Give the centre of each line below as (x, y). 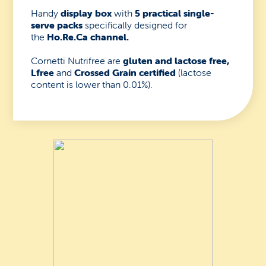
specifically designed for (136, 25)
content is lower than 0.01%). (92, 85)
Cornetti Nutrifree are (77, 61)
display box (86, 13)
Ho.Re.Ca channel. (87, 37)
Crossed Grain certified (125, 73)
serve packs (58, 25)
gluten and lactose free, (176, 61)
